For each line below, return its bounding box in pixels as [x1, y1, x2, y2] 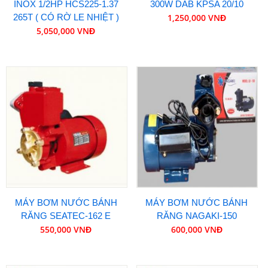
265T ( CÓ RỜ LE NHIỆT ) [13, 12, 119, 23]
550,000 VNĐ [40, 223, 92, 235]
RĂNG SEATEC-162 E [21, 210, 111, 221]
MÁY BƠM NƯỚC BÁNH [145, 197, 248, 208]
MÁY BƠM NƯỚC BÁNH [14, 197, 117, 208]
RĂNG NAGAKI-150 [156, 210, 237, 221]
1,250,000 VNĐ [167, 12, 226, 24]
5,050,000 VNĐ [36, 25, 96, 37]
